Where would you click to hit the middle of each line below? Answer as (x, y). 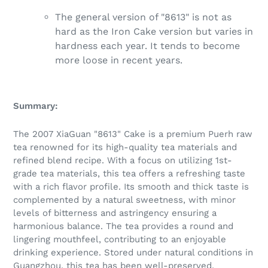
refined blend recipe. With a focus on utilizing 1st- (123, 161)
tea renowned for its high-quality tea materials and (125, 147)
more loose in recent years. (119, 60)
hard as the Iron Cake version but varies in (154, 31)
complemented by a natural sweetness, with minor (124, 200)
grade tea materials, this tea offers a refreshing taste (129, 174)
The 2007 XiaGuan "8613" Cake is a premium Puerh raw (133, 134)
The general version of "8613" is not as (143, 17)
